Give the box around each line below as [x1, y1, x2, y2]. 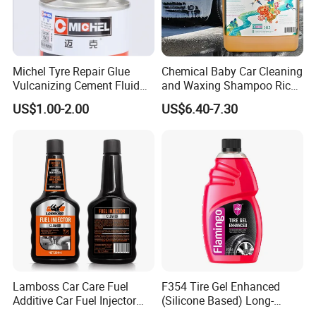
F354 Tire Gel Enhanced [161, 279, 280, 295]
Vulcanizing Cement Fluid [13, 77, 140, 93]
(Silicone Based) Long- [161, 293, 274, 309]
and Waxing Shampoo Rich [161, 77, 297, 93]
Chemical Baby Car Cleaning [161, 63, 303, 79]
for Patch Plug [13, 91, 85, 107]
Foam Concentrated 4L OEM [161, 91, 302, 107]
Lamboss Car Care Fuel [13, 279, 129, 295]
